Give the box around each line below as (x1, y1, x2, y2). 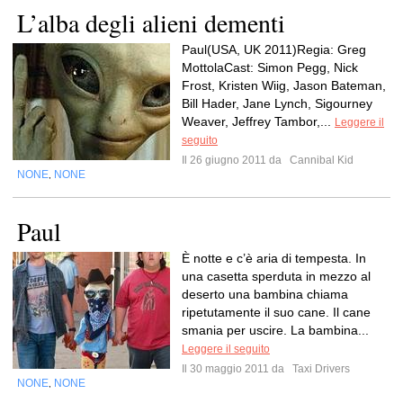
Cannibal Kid (287, 154, 354, 166)
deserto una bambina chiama (182, 287, 348, 301)
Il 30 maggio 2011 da (182, 363, 290, 375)
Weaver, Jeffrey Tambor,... (182, 114, 335, 129)
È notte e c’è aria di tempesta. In (182, 251, 366, 265)
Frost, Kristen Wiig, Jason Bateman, (182, 78, 386, 93)
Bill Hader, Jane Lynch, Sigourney (182, 96, 372, 111)
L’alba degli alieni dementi (17, 5, 285, 40)
